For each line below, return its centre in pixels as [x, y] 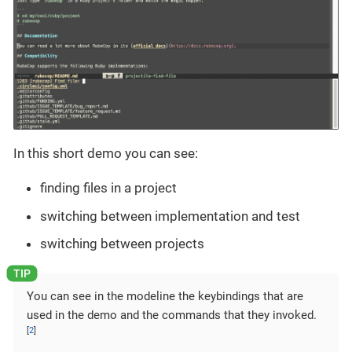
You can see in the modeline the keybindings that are [165, 297]
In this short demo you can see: [106, 154]
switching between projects [122, 244]
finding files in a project [108, 188]
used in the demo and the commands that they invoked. [172, 315]
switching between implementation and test [170, 216]
